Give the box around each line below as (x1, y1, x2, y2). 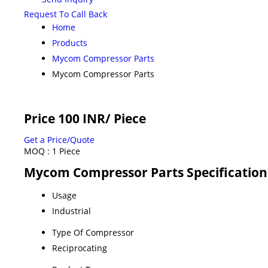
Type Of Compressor (52, 226, 134, 238)
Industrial (52, 205, 91, 217)
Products (52, 36, 87, 48)
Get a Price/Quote (24, 133, 95, 145)
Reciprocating (52, 242, 107, 254)
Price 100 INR (24, 109, 105, 127)
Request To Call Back (24, 8, 107, 20)
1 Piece (52, 145, 80, 157)
